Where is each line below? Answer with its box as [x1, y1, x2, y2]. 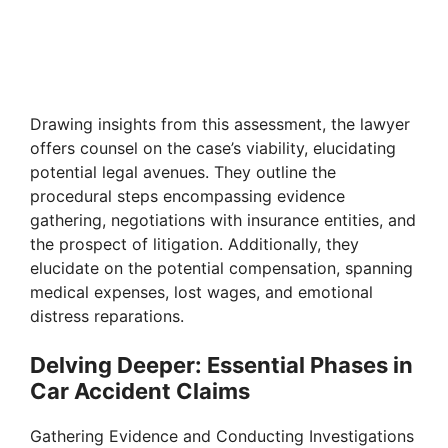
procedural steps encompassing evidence [30, 186, 345, 207]
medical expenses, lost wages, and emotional [30, 282, 373, 303]
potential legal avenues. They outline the [30, 162, 336, 183]
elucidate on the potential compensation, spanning [30, 258, 413, 279]
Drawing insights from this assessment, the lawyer [30, 114, 410, 135]
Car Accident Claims [30, 378, 250, 405]
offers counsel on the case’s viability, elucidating [30, 138, 396, 159]
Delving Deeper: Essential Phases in [30, 352, 413, 379]
